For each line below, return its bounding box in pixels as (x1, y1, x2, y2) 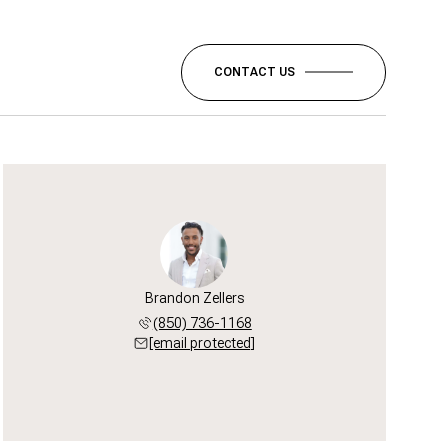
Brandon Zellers (144, 290, 244, 306)
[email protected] (149, 335, 256, 351)
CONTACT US (214, 64, 295, 79)
